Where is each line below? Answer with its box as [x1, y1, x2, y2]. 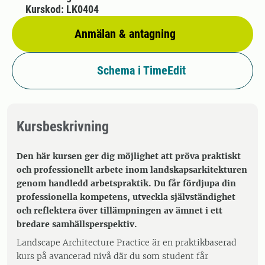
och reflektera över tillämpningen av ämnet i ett [17, 205, 222, 216]
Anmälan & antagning [75, 27, 176, 41]
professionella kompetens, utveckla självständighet [17, 192, 235, 202]
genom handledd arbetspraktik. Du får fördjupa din [17, 178, 236, 189]
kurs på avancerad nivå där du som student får [17, 251, 208, 261]
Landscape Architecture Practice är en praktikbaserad [17, 237, 237, 248]
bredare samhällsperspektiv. [17, 219, 137, 230]
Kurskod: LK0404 [25, 3, 99, 15]
